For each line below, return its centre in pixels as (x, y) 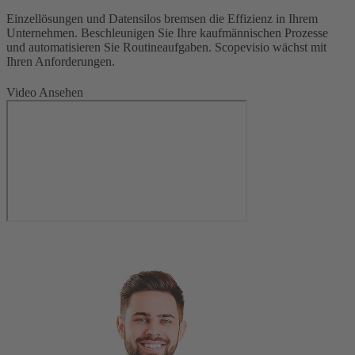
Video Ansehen (45, 92)
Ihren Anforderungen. (61, 61)
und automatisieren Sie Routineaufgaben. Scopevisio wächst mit (166, 47)
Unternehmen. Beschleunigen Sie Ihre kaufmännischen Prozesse (167, 32)
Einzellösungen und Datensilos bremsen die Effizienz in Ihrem (162, 18)
